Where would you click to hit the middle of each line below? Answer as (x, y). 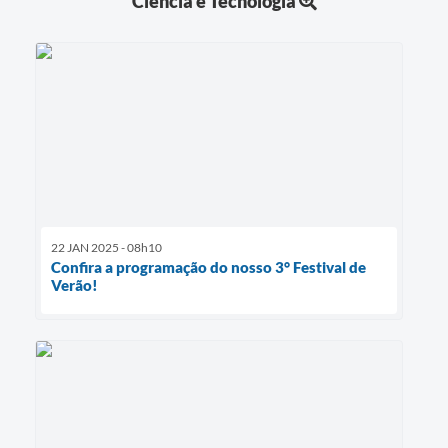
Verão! (74, 285)
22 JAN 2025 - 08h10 (106, 248)
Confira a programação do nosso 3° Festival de (208, 267)
